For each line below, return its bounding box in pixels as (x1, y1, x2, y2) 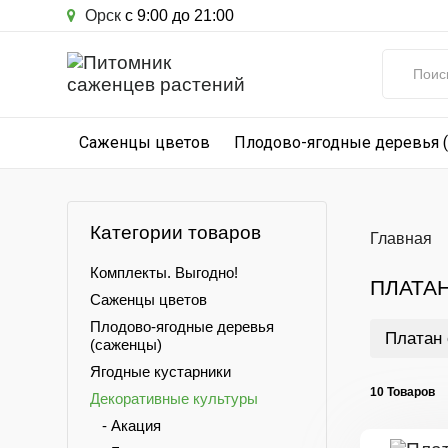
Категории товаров (90, 222, 261, 243)
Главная (369, 230, 432, 247)
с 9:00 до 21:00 (121, 7, 234, 24)
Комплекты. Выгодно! (90, 264, 238, 281)
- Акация (90, 417, 161, 434)
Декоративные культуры (90, 390, 258, 407)
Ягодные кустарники (90, 363, 231, 380)
